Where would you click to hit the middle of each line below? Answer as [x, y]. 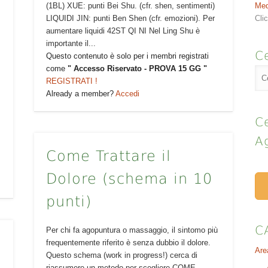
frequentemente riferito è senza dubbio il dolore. [128, 242]
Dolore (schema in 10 [129, 179]
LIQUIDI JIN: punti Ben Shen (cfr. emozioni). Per [130, 18]
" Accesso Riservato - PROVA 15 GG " [137, 68]
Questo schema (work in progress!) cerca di [121, 255]
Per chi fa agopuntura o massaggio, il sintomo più [132, 230]
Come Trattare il [108, 156]
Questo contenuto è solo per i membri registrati [127, 56]
